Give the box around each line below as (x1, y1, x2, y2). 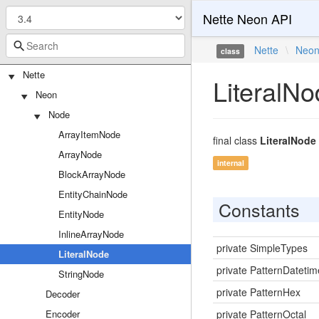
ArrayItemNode (58, 127, 120, 141)
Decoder (46, 287, 80, 300)
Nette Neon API (202, 9, 292, 28)
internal (217, 157, 245, 168)
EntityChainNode (58, 187, 127, 201)
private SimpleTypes (216, 241, 308, 255)
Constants (218, 197, 300, 222)
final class (212, 133, 260, 147)
